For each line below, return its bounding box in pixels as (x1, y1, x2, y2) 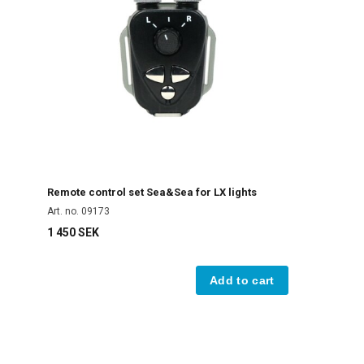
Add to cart (210, 274, 275, 288)
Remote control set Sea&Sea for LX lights (47, 186, 257, 199)
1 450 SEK (47, 226, 99, 240)
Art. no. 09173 (47, 206, 110, 218)
